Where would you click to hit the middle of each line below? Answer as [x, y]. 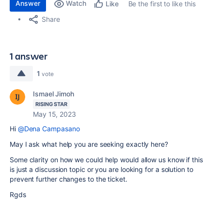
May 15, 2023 [54, 114]
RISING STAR [52, 104]
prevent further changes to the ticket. [69, 179]
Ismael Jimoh [54, 94]
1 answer [29, 56]
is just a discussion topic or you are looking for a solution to [101, 169]
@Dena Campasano [49, 129]
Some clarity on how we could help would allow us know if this [106, 160]
